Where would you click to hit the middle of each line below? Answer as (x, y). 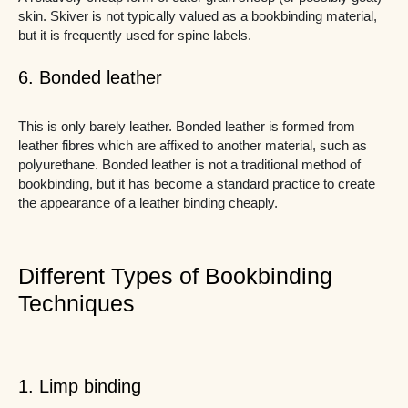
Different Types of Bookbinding (175, 275)
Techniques (76, 303)
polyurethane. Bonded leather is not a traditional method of (189, 165)
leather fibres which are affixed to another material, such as (193, 146)
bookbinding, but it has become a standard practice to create (197, 184)
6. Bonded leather (90, 78)
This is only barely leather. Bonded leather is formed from (187, 127)
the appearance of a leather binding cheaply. (148, 204)
